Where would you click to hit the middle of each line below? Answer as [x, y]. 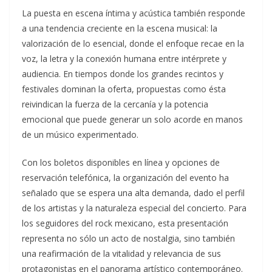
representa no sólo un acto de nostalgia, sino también [128, 239]
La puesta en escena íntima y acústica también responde [134, 13]
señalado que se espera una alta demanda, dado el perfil [133, 193]
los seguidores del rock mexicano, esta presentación [125, 223]
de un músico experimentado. [80, 135]
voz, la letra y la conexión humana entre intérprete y [124, 59]
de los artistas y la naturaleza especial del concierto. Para [134, 208]
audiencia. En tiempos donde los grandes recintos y [123, 74]
